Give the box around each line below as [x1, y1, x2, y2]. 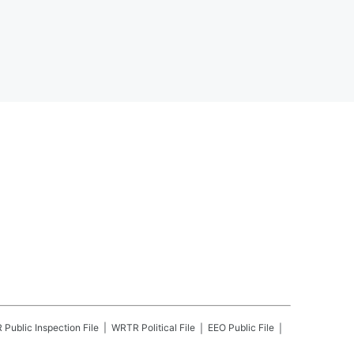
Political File [141, 322, 195, 333]
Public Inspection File [5, 322, 99, 333]
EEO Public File [208, 322, 274, 333]
